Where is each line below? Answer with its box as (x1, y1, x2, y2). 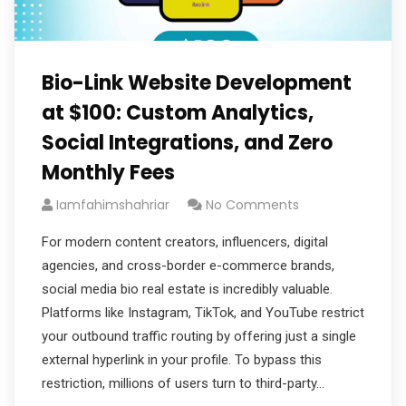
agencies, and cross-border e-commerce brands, (42, 257, 334, 274)
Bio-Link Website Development (42, 69, 352, 97)
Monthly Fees (42, 159, 175, 187)
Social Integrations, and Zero (42, 129, 333, 157)
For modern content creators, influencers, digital (42, 234, 328, 250)
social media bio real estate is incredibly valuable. (42, 281, 333, 297)
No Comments (206, 196, 299, 214)
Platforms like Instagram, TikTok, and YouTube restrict (42, 304, 364, 321)
